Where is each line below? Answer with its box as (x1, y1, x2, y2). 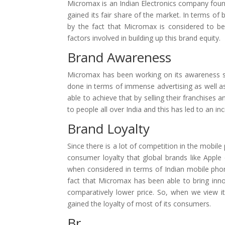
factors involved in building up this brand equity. (67, 33, 221, 43)
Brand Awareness (67, 48, 172, 66)
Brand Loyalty (67, 120, 150, 138)
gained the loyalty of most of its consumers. (67, 199, 211, 208)
